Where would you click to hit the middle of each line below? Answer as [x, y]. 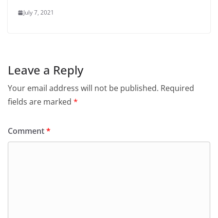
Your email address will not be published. [83, 88]
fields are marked [41, 102]
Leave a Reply [45, 70]
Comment [27, 131]
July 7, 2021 [39, 13]
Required [177, 88]
